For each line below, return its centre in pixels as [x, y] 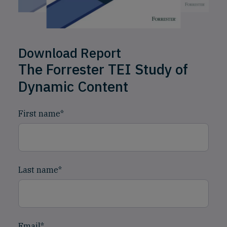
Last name [38, 170]
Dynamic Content [73, 86]
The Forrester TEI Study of [103, 69]
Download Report [70, 53]
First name [39, 113]
